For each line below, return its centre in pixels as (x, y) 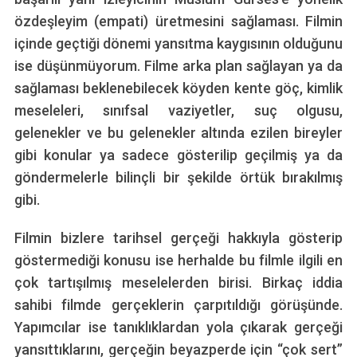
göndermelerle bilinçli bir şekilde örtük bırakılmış (178, 177)
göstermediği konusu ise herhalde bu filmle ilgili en (178, 260)
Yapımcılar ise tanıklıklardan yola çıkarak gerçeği (178, 327)
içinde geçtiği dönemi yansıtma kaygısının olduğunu (178, 43)
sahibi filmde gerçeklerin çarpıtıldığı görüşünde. (178, 304)
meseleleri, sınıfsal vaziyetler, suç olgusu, (178, 110)
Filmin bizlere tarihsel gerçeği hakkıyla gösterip (178, 237)
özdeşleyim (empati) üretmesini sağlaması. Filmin (178, 21)
